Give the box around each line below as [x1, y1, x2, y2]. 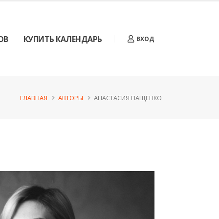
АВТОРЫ [58, 93, 83, 102]
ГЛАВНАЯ [20, 93, 47, 102]
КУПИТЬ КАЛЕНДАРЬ [23, 34, 102, 44]
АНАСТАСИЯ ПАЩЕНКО [94, 93, 162, 102]
